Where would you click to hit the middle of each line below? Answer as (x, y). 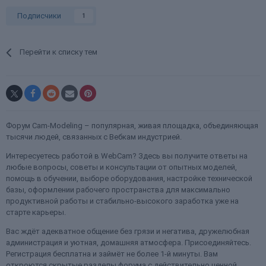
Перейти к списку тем (59, 52)
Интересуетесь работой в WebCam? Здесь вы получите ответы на (127, 156)
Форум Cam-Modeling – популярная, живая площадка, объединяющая (132, 126)
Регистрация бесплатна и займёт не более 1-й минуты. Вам (112, 254)
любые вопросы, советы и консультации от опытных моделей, (121, 167)
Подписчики (39, 16)
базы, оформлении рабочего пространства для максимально (118, 190)
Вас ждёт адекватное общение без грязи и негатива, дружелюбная (128, 231)
